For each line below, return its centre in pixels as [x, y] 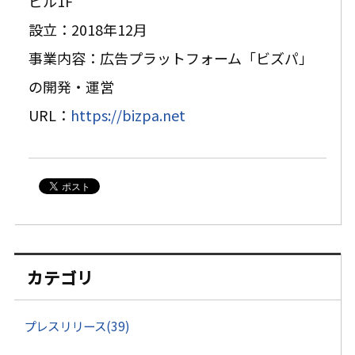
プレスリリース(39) [77, 326]
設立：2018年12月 [88, 29]
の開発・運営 [71, 86]
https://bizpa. [116, 115]
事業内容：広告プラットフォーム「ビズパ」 [171, 57]
